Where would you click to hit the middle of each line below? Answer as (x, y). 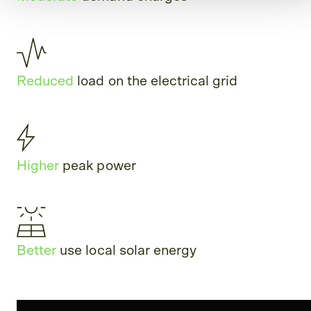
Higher (38, 166)
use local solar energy (127, 251)
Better (37, 251)
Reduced (45, 82)
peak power (98, 166)
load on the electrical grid (156, 82)
